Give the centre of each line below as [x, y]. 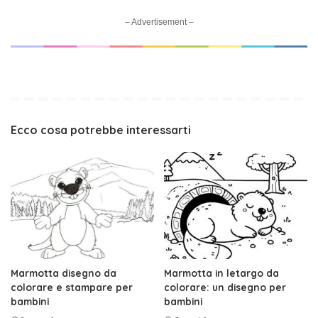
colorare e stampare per [72, 287]
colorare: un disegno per [225, 287]
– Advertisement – [159, 22]
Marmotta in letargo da [221, 273]
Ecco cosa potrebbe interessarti [101, 130]
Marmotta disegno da [64, 273]
